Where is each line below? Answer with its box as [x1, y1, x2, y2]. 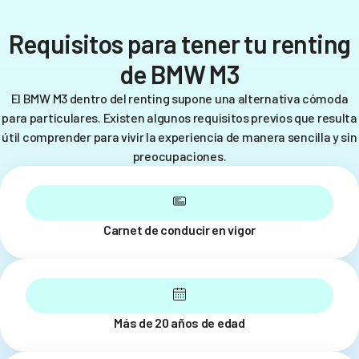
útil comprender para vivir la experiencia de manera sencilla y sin [2, 128, 357, 144]
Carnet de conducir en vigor [103, 221, 256, 237]
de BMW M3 [119, 58, 240, 89]
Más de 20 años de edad [114, 314, 245, 330]
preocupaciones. [132, 147, 227, 163]
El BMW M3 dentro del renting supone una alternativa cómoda [10, 90, 349, 106]
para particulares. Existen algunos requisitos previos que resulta [2, 109, 357, 125]
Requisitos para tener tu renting [8, 27, 351, 58]
